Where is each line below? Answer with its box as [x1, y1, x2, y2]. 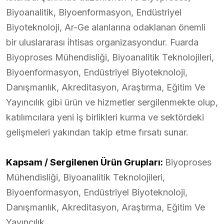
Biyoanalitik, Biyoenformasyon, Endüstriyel [6, 6, 181, 17]
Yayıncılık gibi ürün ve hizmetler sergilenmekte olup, [6, 96, 218, 107]
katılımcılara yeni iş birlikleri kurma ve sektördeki [6, 111, 204, 122]
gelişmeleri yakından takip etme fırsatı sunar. [6, 126, 188, 137]
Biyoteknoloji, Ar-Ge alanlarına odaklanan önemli [6, 21, 205, 32]
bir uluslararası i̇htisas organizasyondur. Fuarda [6, 36, 198, 47]
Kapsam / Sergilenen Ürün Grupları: [6, 156, 165, 167]
